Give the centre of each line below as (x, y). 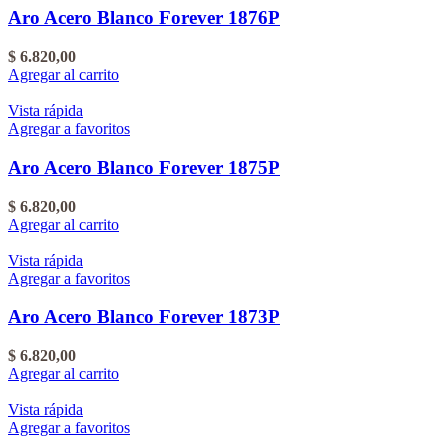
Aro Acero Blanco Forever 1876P (144, 18)
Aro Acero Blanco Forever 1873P (144, 317)
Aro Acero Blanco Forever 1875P (144, 167)
